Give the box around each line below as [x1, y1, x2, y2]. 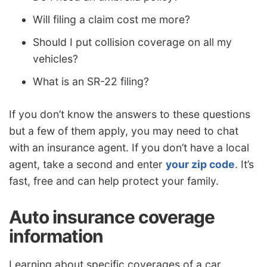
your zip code [166, 158, 235, 171]
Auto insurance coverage [9, 206, 215, 228]
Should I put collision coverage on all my [33, 35, 232, 48]
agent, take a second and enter [9, 158, 166, 171]
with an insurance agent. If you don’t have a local [9, 141, 249, 154]
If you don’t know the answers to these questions [9, 108, 250, 121]
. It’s [235, 158, 254, 171]
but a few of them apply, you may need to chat [9, 125, 238, 138]
